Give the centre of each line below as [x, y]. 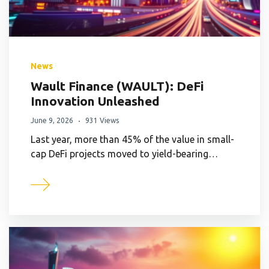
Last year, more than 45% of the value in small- [132, 139]
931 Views [102, 120]
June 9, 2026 [52, 120]
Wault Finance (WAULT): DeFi [117, 86]
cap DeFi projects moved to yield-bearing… [124, 153]
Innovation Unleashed [95, 101]
